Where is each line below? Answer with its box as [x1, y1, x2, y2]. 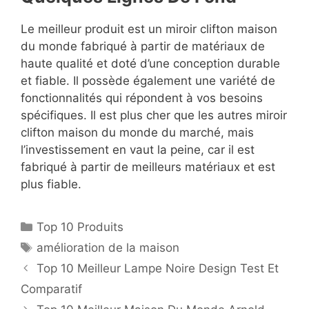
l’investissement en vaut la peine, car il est [21, 142, 255, 157]
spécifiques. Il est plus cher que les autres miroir [21, 108, 287, 122]
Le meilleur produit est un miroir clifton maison [21, 21, 277, 36]
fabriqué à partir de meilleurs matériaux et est [21, 159, 275, 174]
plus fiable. [21, 177, 81, 191]
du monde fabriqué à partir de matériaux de [21, 39, 265, 53]
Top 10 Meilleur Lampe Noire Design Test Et [37, 261, 279, 275]
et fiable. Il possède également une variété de [21, 73, 275, 88]
